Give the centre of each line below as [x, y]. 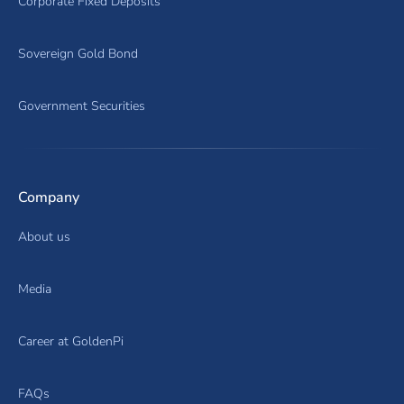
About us [44, 236]
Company [49, 197]
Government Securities [82, 106]
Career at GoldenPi [71, 341]
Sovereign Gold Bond [78, 53]
